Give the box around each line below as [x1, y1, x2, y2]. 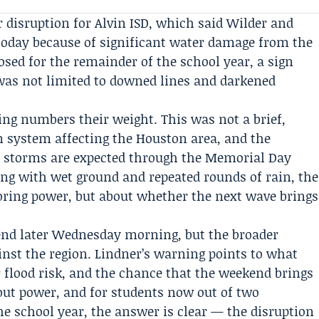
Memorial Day [205, 148, 292, 167]
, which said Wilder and [149, 14, 294, 32]
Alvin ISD [95, 14, 150, 32]
